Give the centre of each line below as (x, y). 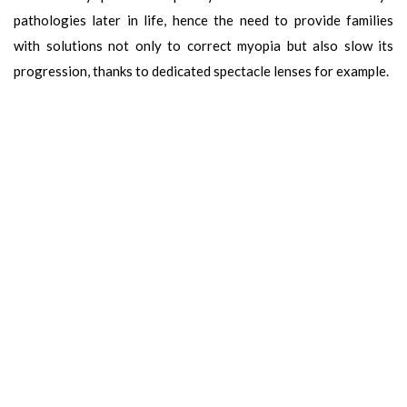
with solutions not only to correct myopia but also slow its (203, 45)
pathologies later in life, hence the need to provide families (203, 20)
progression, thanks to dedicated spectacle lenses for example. (203, 70)
